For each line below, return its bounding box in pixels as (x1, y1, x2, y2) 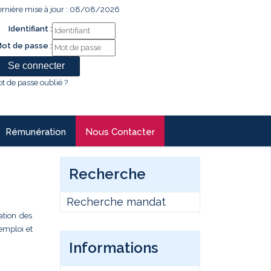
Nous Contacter (85, 126, 155, 137)
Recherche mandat (66, 195, 166, 208)
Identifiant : (8, 24, 52, 33)
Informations (68, 239, 158, 256)
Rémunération (5, 126, 66, 137)
